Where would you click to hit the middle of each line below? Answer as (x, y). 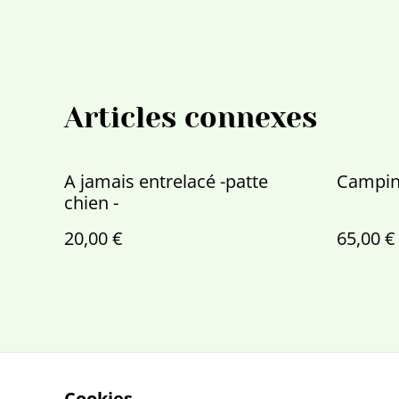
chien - (91, 202)
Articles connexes (191, 118)
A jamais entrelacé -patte (166, 181)
